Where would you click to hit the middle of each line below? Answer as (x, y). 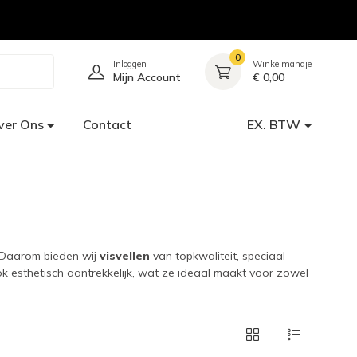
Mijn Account (147, 77)
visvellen (126, 256)
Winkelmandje (282, 64)
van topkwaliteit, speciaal (219, 256)
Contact (108, 124)
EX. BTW (274, 124)
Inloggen (130, 64)
